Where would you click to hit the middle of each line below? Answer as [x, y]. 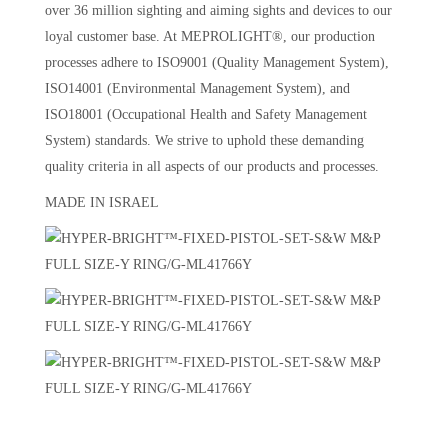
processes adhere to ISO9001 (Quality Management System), [217, 62]
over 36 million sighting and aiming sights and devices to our [218, 10]
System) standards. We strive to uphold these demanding [204, 140]
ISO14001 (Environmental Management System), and [197, 88]
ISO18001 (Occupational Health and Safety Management [206, 114]
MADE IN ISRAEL [102, 202]
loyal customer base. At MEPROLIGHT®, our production [210, 36]
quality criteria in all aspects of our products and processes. [212, 166]
